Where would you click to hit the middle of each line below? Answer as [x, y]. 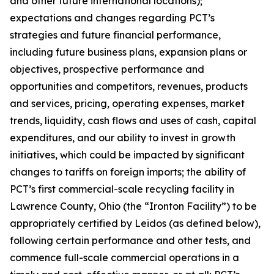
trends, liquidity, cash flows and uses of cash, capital [133, 120]
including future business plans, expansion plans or [128, 52]
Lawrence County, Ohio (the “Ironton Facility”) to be [133, 206]
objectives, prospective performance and [107, 69]
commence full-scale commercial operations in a [124, 257]
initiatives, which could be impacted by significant [127, 155]
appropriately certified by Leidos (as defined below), [135, 223]
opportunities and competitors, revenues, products [129, 86]
